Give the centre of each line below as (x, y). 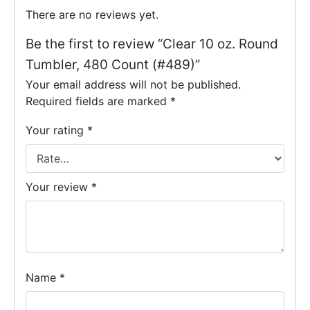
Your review (58, 186)
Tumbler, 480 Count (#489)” (113, 65)
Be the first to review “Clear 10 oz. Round (152, 44)
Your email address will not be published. (133, 85)
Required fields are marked (98, 101)
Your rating (56, 130)
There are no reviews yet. (92, 15)
